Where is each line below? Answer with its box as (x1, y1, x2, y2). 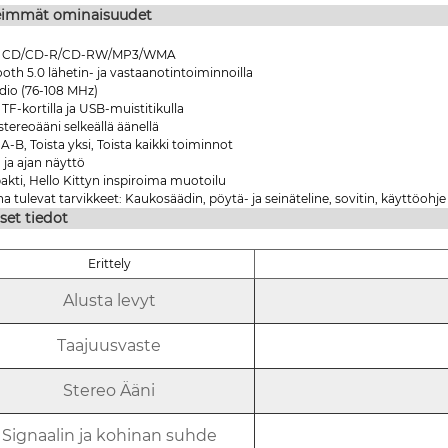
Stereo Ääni (63, 380, 156, 400)
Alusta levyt (62, 290, 156, 310)
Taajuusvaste (57, 335, 162, 355)
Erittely (87, 255, 131, 271)
